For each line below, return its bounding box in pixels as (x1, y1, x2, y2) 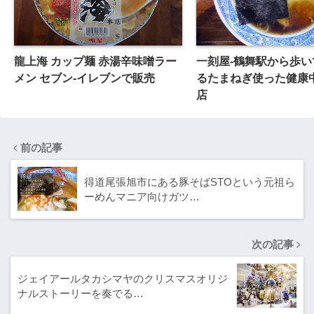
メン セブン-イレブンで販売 (14, 71, 155, 84)
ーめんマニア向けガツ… (84, 190, 200, 203)
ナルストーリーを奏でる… (18, 287, 144, 299)
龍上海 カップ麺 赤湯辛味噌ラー (14, 54, 177, 67)
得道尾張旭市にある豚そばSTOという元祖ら (84, 175, 295, 188)
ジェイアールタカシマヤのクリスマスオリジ (18, 272, 228, 285)
